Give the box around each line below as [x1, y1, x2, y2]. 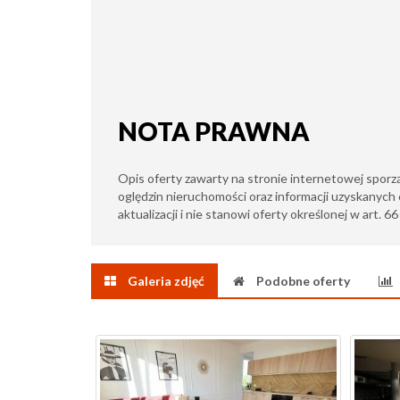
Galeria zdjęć [128, 273, 204, 288]
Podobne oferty [256, 273, 350, 288]
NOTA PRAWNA [118, 116, 310, 146]
